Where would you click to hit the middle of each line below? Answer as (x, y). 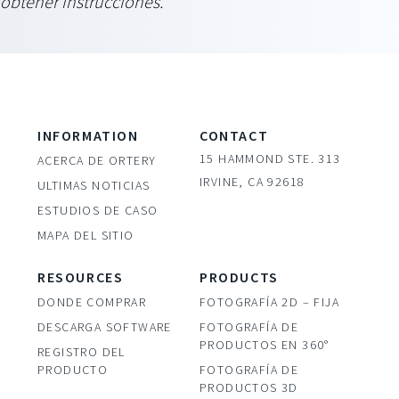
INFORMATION (88, 136)
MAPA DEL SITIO (86, 236)
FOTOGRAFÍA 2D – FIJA (269, 302)
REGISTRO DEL (81, 352)
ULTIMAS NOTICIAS (94, 186)
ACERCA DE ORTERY (97, 161)
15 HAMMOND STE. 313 (270, 159)
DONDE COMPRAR (92, 302)
